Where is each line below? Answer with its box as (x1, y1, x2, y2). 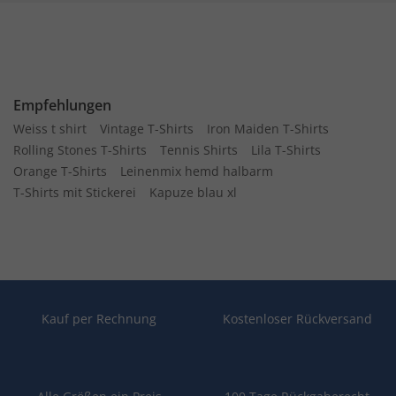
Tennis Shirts (160, 141, 238, 158)
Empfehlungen (13, 95, 111, 115)
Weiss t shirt (13, 120, 87, 137)
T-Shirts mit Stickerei (13, 184, 136, 201)
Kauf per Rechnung (42, 310, 156, 327)
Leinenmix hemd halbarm (120, 163, 273, 179)
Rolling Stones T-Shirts (13, 141, 147, 158)
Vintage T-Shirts (100, 120, 194, 137)
